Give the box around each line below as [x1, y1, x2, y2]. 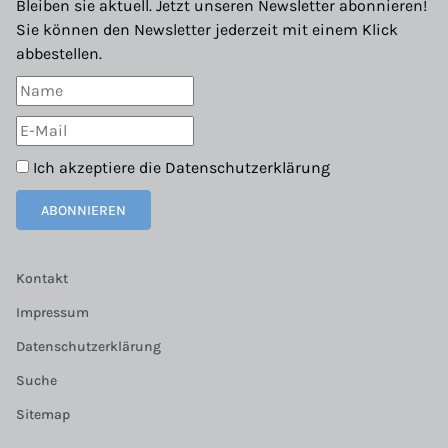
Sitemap [16, 405, 70, 423]
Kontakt [16, 270, 68, 288]
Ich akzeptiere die [29, 158, 165, 177]
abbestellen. [16, 44, 102, 63]
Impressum [16, 304, 89, 322]
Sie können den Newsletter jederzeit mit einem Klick [16, 20, 398, 39]
